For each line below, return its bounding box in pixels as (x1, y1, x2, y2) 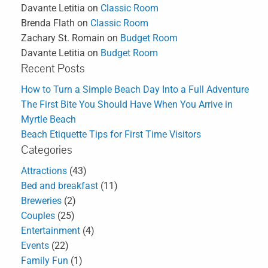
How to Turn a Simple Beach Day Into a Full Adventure (21, 84, 249, 96)
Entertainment (21, 225, 80, 237)
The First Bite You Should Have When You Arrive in (21, 99, 233, 111)
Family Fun (21, 255, 68, 267)
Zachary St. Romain (21, 32, 105, 44)
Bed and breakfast (21, 180, 98, 192)
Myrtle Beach (21, 114, 76, 126)
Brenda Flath (21, 17, 75, 29)
